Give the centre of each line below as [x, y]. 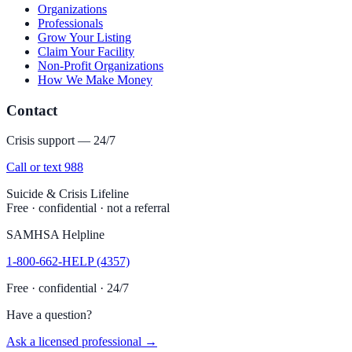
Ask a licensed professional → [82, 342]
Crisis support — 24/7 [61, 141]
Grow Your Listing [84, 37]
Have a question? [49, 315]
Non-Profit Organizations [101, 65]
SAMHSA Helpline [55, 235]
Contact [32, 110]
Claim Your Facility [86, 51]
